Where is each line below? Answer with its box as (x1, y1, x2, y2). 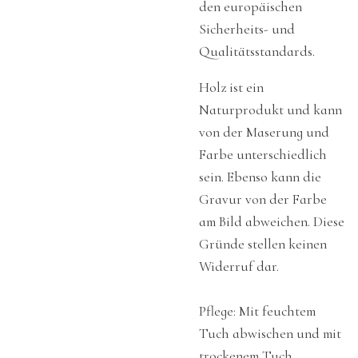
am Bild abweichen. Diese (199, 213, 344, 231)
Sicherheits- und (199, 20, 295, 38)
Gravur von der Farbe (199, 191, 327, 209)
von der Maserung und (199, 124, 329, 141)
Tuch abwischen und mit (199, 325, 341, 343)
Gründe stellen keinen (199, 236, 327, 253)
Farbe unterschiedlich (199, 146, 327, 164)
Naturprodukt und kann (199, 101, 342, 119)
